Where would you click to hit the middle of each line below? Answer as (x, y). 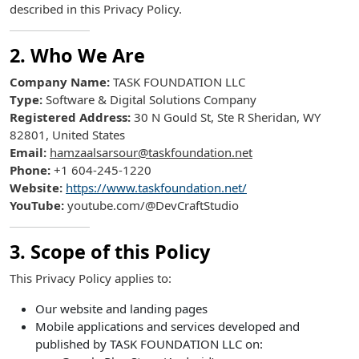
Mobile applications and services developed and (167, 326)
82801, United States (67, 135)
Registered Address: (70, 117)
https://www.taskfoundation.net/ (156, 188)
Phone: (30, 170)
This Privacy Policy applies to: (91, 278)
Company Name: (60, 82)
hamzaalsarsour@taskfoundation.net (151, 152)
